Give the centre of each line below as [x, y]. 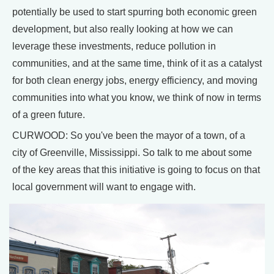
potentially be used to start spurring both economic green [135, 12]
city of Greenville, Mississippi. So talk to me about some [132, 152]
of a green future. [49, 114]
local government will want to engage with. [104, 187]
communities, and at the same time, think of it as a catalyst [137, 63]
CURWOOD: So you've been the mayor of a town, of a [129, 135]
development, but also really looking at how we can [123, 29]
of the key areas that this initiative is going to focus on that [136, 169]
